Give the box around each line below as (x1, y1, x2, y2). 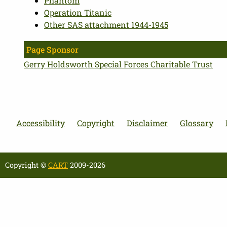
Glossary (180, 117, 213, 128)
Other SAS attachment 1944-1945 (44, 19, 169, 30)
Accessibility (16, 117, 65, 128)
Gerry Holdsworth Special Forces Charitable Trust (24, 59, 213, 69)
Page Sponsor (26, 44, 79, 55)
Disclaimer (127, 117, 168, 128)
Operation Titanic (44, 7, 112, 18)
